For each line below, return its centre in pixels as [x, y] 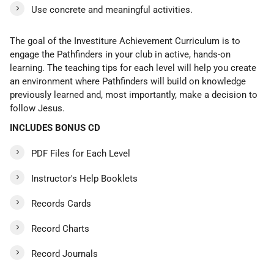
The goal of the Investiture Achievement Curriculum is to [125, 41]
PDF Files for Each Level [81, 154]
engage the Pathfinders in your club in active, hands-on [120, 54]
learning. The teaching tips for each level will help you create [133, 68]
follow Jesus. [37, 108]
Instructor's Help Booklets [84, 179]
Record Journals [65, 254]
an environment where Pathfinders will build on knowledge [128, 81]
